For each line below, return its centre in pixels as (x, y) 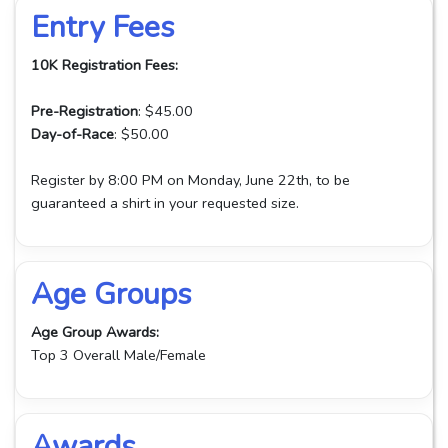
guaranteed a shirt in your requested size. (165, 202)
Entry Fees (102, 27)
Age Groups (111, 294)
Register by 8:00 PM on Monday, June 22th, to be (190, 179)
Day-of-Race (72, 133)
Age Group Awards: (95, 331)
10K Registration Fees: (104, 64)
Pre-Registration (84, 110)
